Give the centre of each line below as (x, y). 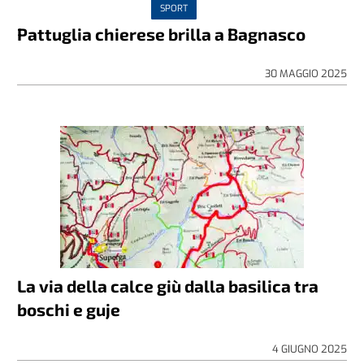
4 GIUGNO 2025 (309, 349)
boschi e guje (69, 309)
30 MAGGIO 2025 (305, 74)
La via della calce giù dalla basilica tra (168, 286)
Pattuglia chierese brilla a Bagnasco (162, 34)
